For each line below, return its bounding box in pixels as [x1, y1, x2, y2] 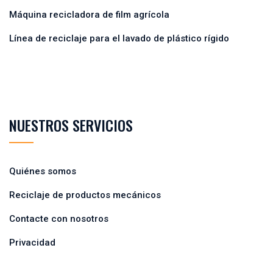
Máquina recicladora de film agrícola [9, 9, 169, 20]
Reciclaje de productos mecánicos [9, 189, 161, 200]
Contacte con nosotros [9, 213, 108, 224]
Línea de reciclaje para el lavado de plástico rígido [9, 32, 229, 44]
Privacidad [9, 236, 55, 248]
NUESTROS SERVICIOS [9, 113, 133, 136]
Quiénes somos [9, 165, 76, 177]
